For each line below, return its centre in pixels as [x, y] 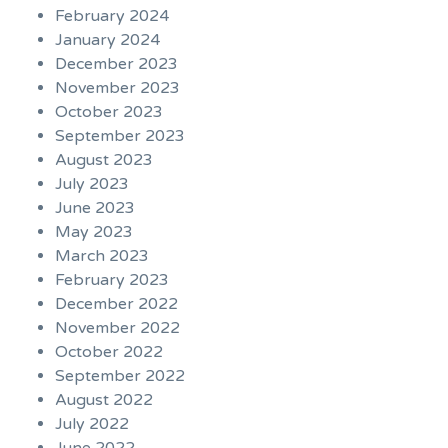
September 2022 [120, 376]
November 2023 [117, 88]
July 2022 [92, 424]
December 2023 [116, 64]
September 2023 [120, 136]
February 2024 [112, 16]
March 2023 [102, 256]
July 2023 [92, 184]
